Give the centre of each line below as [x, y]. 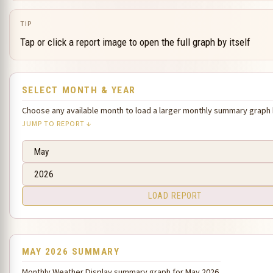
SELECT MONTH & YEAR [79, 90]
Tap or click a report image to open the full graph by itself [136, 42]
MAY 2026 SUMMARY [71, 251]
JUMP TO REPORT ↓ [57, 124]
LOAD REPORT [175, 196]
